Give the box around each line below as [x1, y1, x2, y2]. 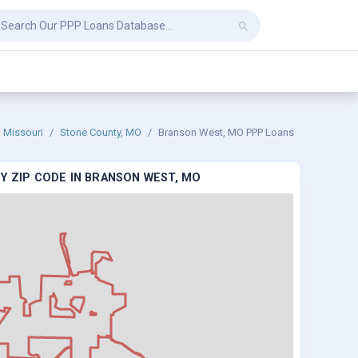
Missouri [3, 126, 43, 138]
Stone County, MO [60, 126, 141, 138]
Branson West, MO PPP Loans [158, 126, 294, 138]
